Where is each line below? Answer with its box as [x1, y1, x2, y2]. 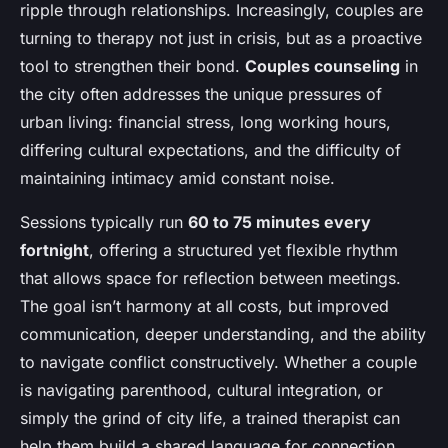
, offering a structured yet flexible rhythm [89, 239, 398, 260]
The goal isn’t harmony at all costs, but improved [20, 295, 389, 316]
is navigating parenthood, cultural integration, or [20, 379, 383, 400]
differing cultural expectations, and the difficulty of [20, 139, 401, 160]
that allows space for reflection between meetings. [20, 267, 401, 288]
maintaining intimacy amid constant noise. [20, 167, 335, 188]
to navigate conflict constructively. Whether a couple [20, 351, 417, 372]
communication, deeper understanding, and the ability [20, 323, 426, 344]
